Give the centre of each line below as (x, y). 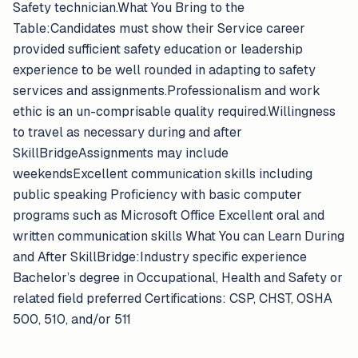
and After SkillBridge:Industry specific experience (160, 257)
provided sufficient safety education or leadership (158, 49)
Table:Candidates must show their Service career (159, 28)
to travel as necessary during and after (127, 132)
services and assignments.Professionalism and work (167, 91)
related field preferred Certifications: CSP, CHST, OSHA (173, 298)
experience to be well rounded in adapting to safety (164, 70)
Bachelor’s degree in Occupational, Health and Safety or (178, 278)
